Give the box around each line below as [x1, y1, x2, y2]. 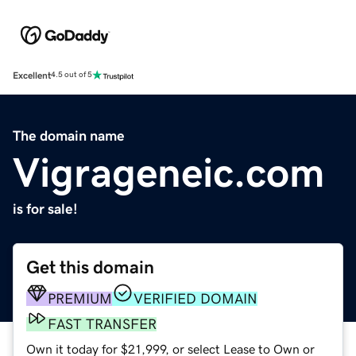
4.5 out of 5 [51, 71, 92, 79]
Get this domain [26, 257, 154, 277]
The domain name [13, 128, 125, 143]
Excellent [13, 70, 51, 80]
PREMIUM [48, 291, 112, 306]
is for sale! [13, 201, 78, 216]
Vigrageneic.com [13, 151, 325, 193]
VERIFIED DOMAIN [133, 291, 257, 306]
